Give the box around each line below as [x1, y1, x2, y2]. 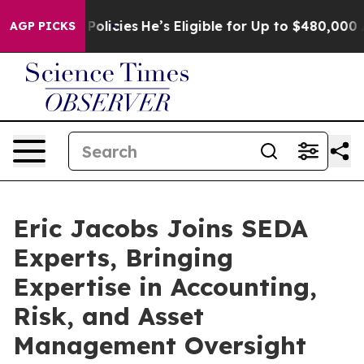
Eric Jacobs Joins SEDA [13, 213, 308, 244]
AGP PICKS [10, 19, 76, 33]
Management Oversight [13, 330, 306, 361]
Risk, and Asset [13, 301, 204, 331]
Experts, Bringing [13, 242, 233, 273]
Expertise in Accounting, [13, 271, 317, 302]
